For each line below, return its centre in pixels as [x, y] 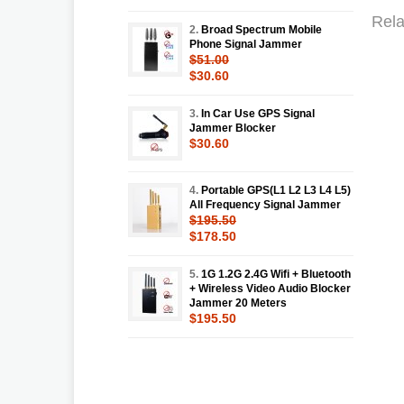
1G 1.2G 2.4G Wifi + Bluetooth [276, 274]
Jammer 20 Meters [238, 303]
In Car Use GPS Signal [258, 113]
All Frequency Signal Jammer [265, 204]
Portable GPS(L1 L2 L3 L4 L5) [276, 190]
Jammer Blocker [233, 128]
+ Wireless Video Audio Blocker [270, 288]
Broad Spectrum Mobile [262, 29]
